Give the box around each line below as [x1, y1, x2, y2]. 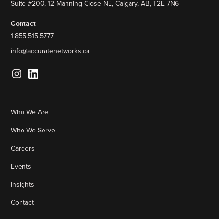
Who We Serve [11, 125, 56, 135]
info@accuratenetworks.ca [11, 45, 90, 56]
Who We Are [11, 107, 49, 117]
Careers [11, 143, 35, 153]
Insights [11, 179, 35, 190]
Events [11, 161, 32, 172]
